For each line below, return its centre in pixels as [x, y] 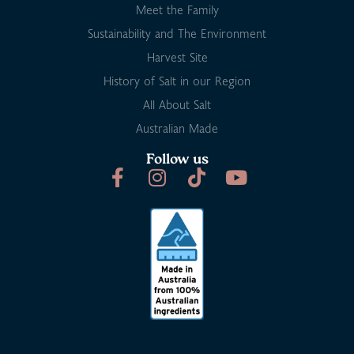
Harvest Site [177, 57]
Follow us [177, 160]
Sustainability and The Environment [177, 34]
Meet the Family [177, 10]
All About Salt [177, 105]
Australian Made [177, 128]
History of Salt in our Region [177, 81]
